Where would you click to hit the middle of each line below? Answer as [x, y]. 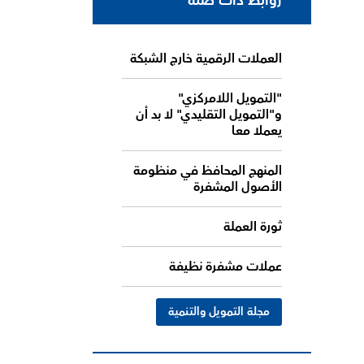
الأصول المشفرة [238, 187]
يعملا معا [257, 131]
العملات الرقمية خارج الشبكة [206, 59]
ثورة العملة [253, 227]
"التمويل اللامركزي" [230, 99]
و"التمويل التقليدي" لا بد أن [209, 115]
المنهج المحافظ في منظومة [208, 171]
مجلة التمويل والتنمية [219, 312]
